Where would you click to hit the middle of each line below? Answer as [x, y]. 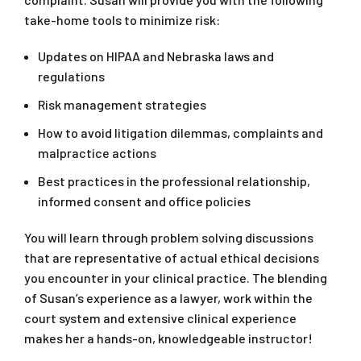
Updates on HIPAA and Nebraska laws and [156, 56]
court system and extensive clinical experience [160, 318]
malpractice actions [97, 153]
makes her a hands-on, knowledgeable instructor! [168, 338]
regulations [71, 77]
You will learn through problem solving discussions [169, 238]
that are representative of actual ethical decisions [172, 258]
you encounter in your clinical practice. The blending [176, 278]
